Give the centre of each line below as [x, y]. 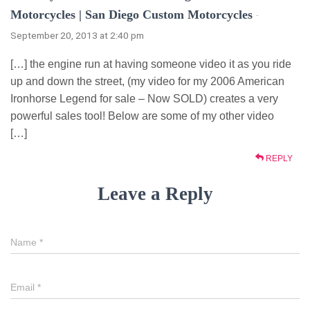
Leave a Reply [155, 193]
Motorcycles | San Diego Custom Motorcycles [131, 14]
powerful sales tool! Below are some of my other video [142, 116]
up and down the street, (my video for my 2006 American [147, 81]
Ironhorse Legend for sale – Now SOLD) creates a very [144, 98]
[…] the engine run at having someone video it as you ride [151, 64]
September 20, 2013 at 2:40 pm [77, 35]
